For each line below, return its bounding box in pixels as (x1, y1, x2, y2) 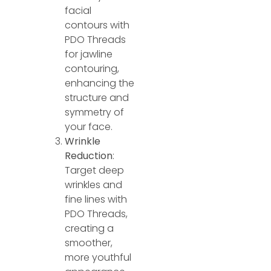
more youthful (65, 250, 132, 264)
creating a (65, 221, 114, 235)
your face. (65, 119, 113, 134)
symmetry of (65, 105, 125, 119)
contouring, (65, 61, 120, 76)
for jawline (65, 47, 113, 61)
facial (65, 3, 92, 18)
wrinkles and (65, 177, 123, 192)
